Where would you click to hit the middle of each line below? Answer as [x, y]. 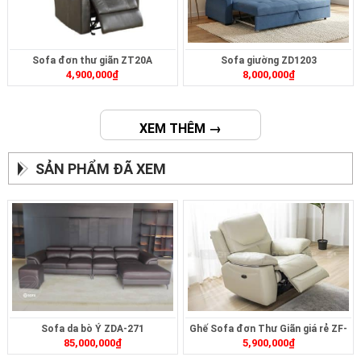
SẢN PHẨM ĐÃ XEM [101, 169]
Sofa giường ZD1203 [268, 61]
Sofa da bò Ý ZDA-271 [92, 329]
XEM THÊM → [180, 129]
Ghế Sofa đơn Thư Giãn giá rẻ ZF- [269, 329]
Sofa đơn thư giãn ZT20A [93, 61]
